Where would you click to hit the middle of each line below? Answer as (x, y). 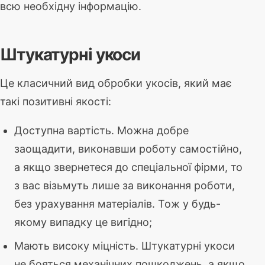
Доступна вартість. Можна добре (101, 130)
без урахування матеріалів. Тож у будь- (117, 203)
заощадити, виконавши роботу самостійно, (128, 148)
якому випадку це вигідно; (83, 222)
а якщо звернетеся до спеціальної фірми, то (128, 167)
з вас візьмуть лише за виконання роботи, (125, 185)
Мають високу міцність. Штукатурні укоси (125, 245)
